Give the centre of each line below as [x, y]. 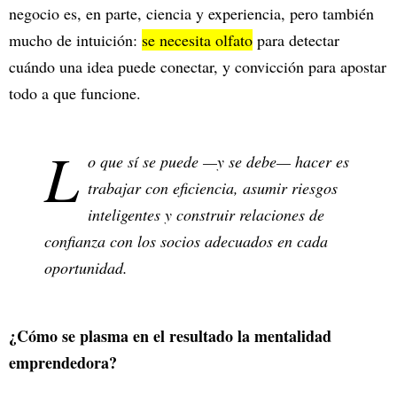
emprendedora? [66, 363]
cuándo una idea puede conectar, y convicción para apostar [198, 67]
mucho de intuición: [75, 40]
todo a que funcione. [78, 93]
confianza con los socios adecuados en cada [186, 241]
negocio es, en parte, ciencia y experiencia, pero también [191, 14]
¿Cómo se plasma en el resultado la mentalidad [170, 336]
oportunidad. [86, 268]
